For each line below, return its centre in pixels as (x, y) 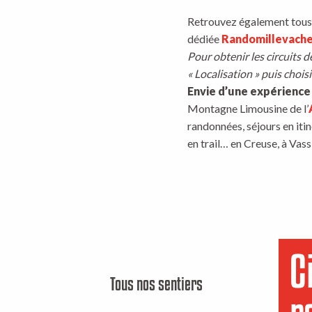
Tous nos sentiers (156, 284)
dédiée (204, 39)
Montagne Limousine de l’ (248, 109)
